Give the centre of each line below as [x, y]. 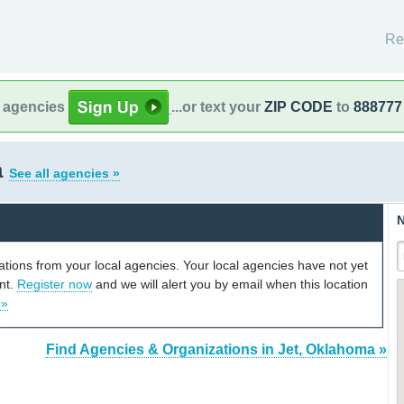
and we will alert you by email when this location [230, 284]
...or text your [218, 106]
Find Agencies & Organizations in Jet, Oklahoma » [216, 350]
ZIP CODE [298, 106]
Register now [55, 284]
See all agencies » [64, 173]
